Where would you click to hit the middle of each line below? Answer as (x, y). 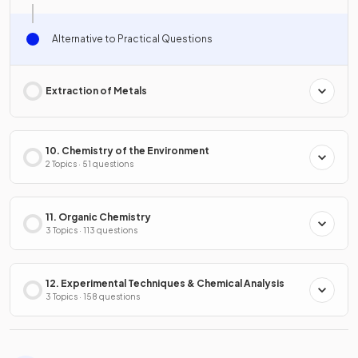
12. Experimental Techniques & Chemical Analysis (165, 284)
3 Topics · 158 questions (93, 297)
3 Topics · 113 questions (91, 231)
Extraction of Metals (96, 91)
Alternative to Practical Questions (132, 39)
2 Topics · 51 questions (89, 164)
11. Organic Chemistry (98, 217)
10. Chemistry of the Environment (127, 151)
